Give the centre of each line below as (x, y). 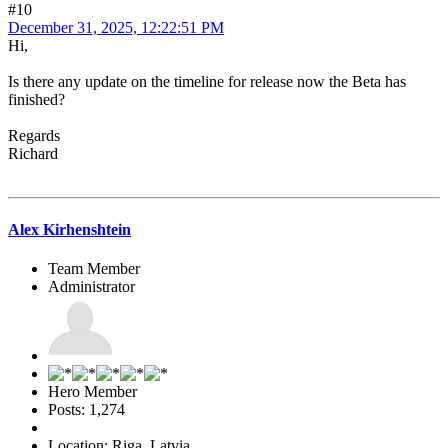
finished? (36, 100)
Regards (34, 136)
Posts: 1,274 (86, 409)
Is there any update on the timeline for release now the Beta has (207, 82)
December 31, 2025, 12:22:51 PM (116, 28)
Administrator (91, 286)
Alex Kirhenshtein (69, 229)
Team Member (94, 268)
